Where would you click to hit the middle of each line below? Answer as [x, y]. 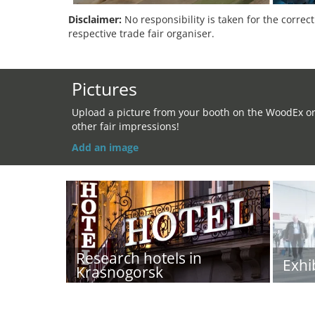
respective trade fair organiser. [141, 33]
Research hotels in [139, 258]
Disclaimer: [95, 19]
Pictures [104, 89]
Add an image [105, 147]
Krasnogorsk [120, 272]
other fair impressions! [126, 126]
